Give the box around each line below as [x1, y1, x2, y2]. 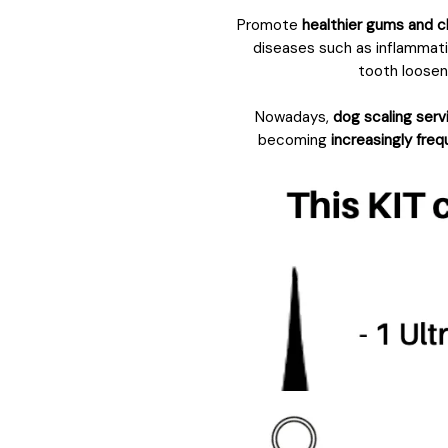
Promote [236, 14, 298, 35]
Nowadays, [254, 106, 333, 127]
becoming [258, 129, 331, 150]
